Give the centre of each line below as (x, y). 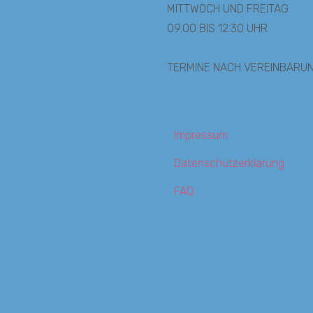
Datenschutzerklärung (229, 163)
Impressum (201, 135)
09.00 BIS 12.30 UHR (217, 28)
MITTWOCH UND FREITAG (228, 8)
